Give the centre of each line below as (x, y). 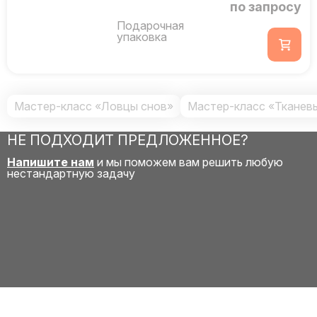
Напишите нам (51, 162)
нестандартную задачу (71, 173)
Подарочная (150, 25)
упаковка (142, 37)
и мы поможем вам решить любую (189, 162)
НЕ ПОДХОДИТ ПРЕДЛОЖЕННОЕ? (128, 140)
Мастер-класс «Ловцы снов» (94, 106)
